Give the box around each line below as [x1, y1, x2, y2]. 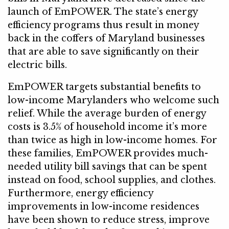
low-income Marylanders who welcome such [8, 95, 219, 106]
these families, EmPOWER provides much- [8, 148, 208, 159]
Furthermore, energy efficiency [8, 188, 153, 199]
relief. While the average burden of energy [8, 108, 206, 120]
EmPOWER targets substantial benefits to [8, 81, 201, 93]
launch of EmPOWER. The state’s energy [8, 6, 198, 17]
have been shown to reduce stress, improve [8, 214, 210, 226]
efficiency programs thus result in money [8, 19, 199, 31]
